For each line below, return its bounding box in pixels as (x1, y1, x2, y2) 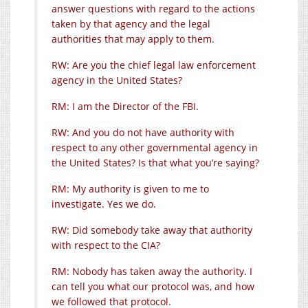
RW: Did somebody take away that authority (52, 223, 252, 236)
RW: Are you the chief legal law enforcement (52, 58, 256, 71)
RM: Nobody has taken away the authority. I (52, 264, 252, 278)
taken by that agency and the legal (52, 16, 210, 30)
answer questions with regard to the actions (52, 1, 255, 15)
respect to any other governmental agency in (52, 140, 258, 154)
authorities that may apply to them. (52, 32, 214, 45)
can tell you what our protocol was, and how (52, 279, 254, 293)
